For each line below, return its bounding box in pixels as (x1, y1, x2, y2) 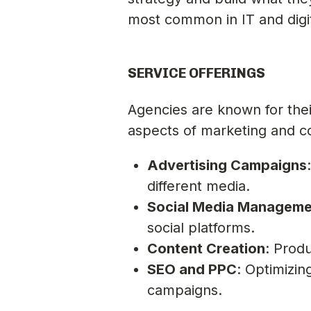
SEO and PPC (147, 260, 237, 278)
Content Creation (147, 239, 266, 257)
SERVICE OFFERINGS (128, 64, 266, 81)
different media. (147, 177, 251, 194)
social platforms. (147, 219, 255, 236)
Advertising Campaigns (147, 156, 308, 174)
